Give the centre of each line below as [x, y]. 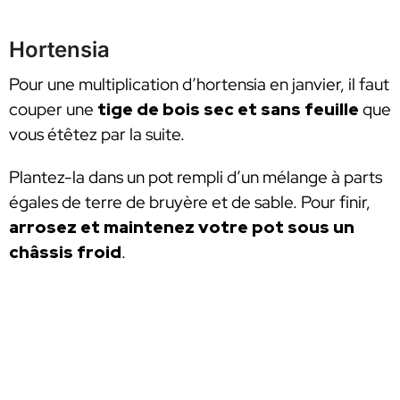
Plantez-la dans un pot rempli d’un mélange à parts [196, 177]
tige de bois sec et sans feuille [228, 110]
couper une [53, 110]
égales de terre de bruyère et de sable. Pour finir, [190, 202]
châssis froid [65, 252]
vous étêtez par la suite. [97, 135]
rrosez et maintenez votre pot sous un [187, 227]
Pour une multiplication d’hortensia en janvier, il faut [199, 85]
